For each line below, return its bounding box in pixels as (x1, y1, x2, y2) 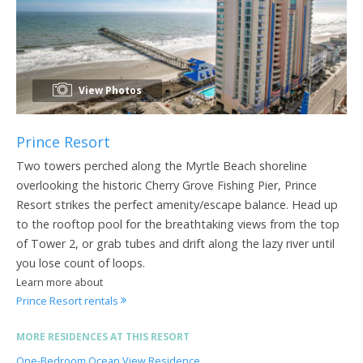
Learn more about (16, 274, 103, 289)
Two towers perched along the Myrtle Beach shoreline (16, 157, 307, 173)
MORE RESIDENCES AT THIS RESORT (16, 329, 190, 344)
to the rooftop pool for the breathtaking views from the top (16, 216, 340, 232)
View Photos (76, 83, 142, 97)
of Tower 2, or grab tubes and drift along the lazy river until (16, 235, 335, 251)
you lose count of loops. (16, 254, 145, 271)
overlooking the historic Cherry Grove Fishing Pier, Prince (16, 177, 317, 193)
